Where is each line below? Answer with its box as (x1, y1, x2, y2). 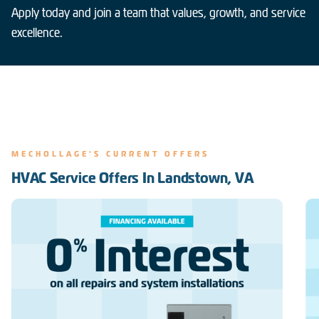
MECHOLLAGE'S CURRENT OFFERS (11, 149, 209, 159)
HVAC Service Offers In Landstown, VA (11, 169, 253, 188)
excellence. (11, 25, 63, 41)
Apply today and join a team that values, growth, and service (11, 5, 305, 21)
